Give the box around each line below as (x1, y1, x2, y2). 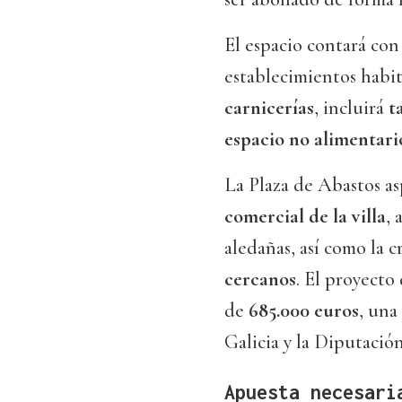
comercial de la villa (224, 205, 386, 229)
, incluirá (314, 96, 389, 120)
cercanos (224, 267, 296, 292)
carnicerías (224, 96, 314, 120)
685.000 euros (249, 299, 359, 323)
